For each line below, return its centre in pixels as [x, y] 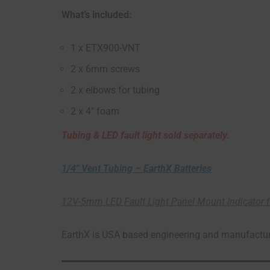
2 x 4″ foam [95, 111]
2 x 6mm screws [105, 69]
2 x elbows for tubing [115, 90]
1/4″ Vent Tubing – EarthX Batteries [137, 169]
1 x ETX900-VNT [105, 48]
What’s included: [97, 15]
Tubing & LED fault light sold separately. [146, 136]
